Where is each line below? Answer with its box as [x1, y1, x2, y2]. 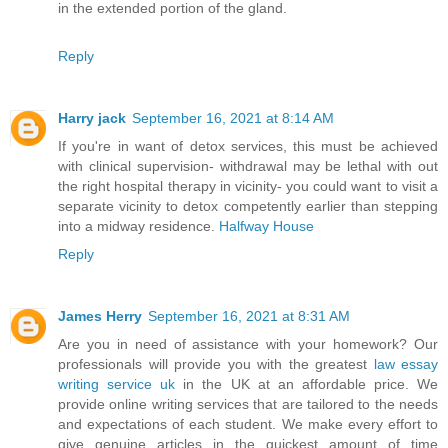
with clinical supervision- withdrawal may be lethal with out [58, 157, 438, 174]
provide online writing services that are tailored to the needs [58, 395, 438, 412]
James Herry [58, 307, 142, 324]
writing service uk [58, 375, 176, 392]
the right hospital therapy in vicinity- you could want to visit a [58, 177, 438, 194]
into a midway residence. [58, 217, 219, 234]
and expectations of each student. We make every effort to [58, 415, 438, 432]
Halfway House [219, 217, 314, 234]
